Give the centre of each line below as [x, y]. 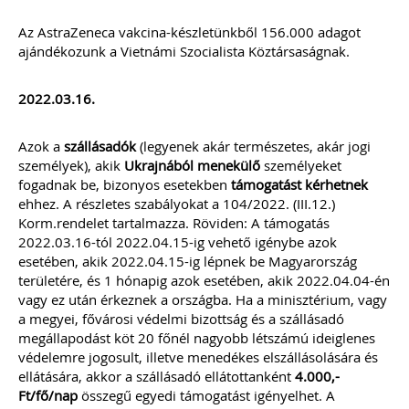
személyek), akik [71, 165]
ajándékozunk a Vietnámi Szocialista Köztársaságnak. [184, 51]
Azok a [41, 146]
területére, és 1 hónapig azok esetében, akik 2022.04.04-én [204, 280]
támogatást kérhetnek [299, 184]
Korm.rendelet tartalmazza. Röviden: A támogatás [174, 223]
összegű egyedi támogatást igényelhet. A [206, 395]
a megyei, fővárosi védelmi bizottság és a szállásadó [181, 319]
